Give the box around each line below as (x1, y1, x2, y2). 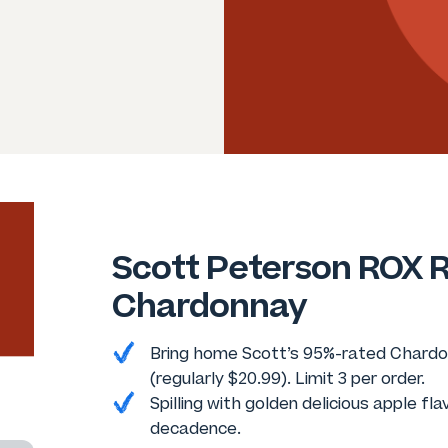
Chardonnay (112, 284, 307, 328)
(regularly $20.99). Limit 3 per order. (150, 369, 426, 389)
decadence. (150, 419, 242, 439)
